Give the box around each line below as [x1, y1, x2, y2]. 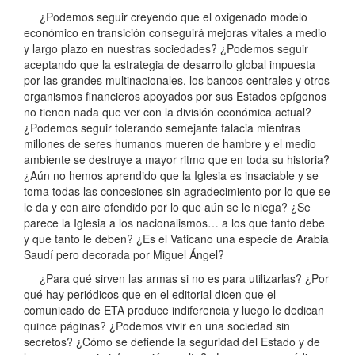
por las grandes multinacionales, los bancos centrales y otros [24, 72, 330, 89]
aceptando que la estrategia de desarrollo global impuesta [24, 56, 315, 73]
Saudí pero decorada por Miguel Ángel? [24, 246, 224, 263]
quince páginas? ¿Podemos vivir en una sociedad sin [24, 318, 290, 334]
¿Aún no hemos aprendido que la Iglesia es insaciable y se [24, 167, 319, 184]
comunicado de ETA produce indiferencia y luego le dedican [24, 302, 324, 319]
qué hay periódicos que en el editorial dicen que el [24, 286, 276, 303]
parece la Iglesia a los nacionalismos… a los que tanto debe [24, 215, 325, 231]
